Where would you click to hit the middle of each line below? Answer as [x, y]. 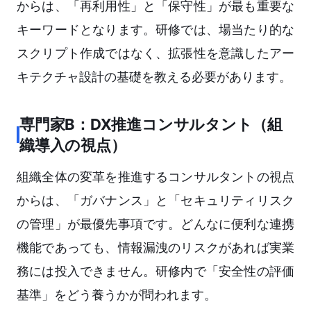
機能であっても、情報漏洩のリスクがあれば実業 [155, 248]
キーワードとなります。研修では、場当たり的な [155, 30]
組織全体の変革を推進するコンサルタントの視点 [155, 177]
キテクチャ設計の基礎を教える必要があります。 [154, 77]
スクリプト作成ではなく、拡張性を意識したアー [155, 53]
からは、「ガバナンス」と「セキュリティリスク [155, 201]
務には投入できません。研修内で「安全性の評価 [155, 271]
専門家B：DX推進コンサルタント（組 [151, 125]
